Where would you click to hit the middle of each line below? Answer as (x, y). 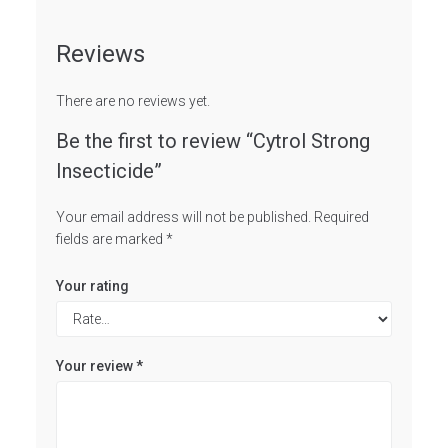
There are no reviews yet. (132, 100)
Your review (95, 365)
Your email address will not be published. (183, 216)
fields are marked (110, 238)
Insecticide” (108, 170)
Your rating (92, 285)
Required (341, 216)
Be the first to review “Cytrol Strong (212, 140)
